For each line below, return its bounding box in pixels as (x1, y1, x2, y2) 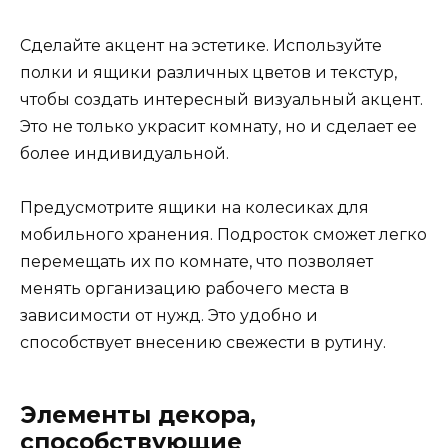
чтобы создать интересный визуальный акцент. (20, 89, 423, 109)
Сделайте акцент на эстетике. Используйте (20, 35, 382, 55)
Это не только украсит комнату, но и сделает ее (20, 116, 417, 136)
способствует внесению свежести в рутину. (20, 332, 386, 352)
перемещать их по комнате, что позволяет (20, 251, 373, 271)
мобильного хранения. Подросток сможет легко (20, 224, 427, 244)
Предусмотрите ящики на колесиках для (20, 197, 369, 217)
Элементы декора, (20, 400, 256, 429)
